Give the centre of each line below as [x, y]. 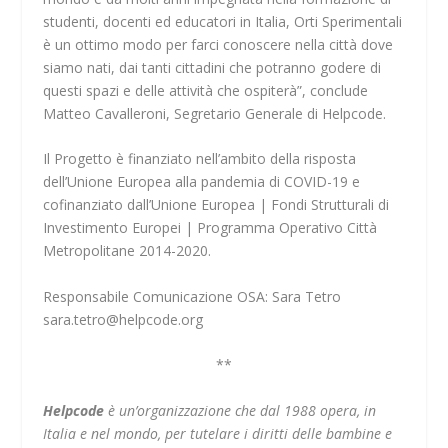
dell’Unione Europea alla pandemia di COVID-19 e [201, 182]
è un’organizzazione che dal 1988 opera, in [239, 410]
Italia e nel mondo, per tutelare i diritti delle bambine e [217, 433]
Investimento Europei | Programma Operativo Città [209, 228]
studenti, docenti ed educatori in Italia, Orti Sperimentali [222, 21]
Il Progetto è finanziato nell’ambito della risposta [199, 159]
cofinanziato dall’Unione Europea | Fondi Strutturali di [215, 205]
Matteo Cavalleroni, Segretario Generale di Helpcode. [214, 113]
